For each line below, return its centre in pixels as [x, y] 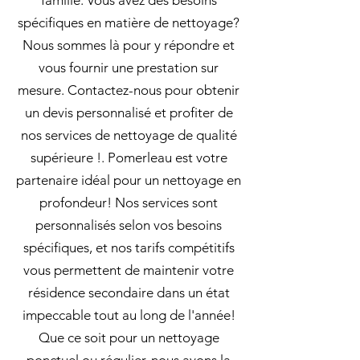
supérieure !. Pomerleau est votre [129, 157]
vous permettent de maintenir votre [129, 270]
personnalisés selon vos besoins [129, 225]
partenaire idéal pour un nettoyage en [129, 180]
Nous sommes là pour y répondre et [129, 45]
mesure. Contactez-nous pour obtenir [129, 90]
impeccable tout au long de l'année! [129, 315]
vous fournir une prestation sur [129, 67]
